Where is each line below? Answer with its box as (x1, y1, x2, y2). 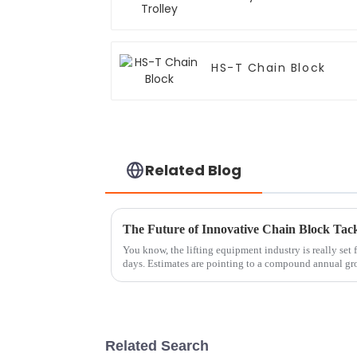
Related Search (105, 337, 209, 354)
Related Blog (145, 159, 242, 180)
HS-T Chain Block (211, 60, 326, 76)
